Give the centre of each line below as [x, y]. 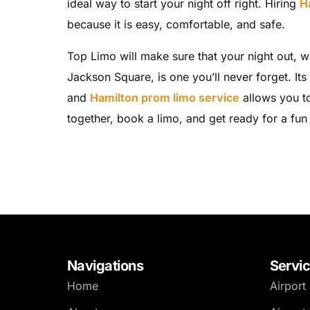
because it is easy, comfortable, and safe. [176, 25]
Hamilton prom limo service [165, 98]
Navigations [106, 266]
